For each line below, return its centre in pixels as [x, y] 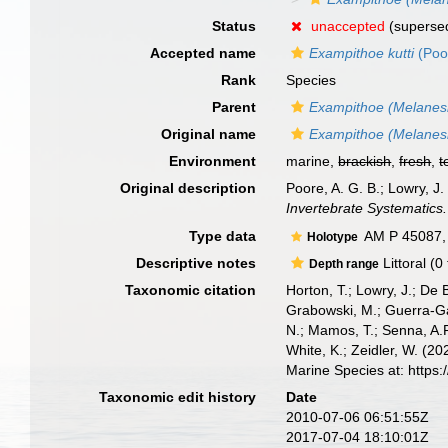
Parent [234, 107]
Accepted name [203, 53]
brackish [365, 161]
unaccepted [348, 26]
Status [234, 26]
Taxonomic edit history [178, 396]
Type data [223, 235]
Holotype [334, 236]
